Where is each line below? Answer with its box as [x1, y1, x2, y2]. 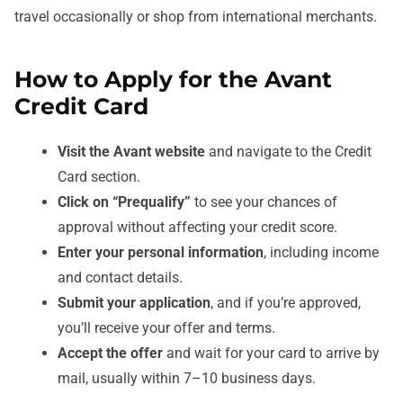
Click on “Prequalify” [58, 193, 191, 211]
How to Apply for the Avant [14, 66, 332, 94]
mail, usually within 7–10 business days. [58, 370, 316, 388]
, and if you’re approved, [210, 294, 361, 312]
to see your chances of [191, 193, 337, 211]
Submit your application [58, 294, 210, 312]
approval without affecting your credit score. [58, 219, 337, 237]
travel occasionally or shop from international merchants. [14, 8, 377, 26]
